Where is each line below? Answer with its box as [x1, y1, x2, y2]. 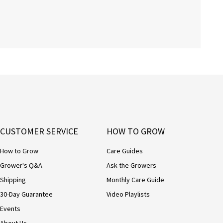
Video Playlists [107, 190, 150, 199]
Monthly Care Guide [107, 175, 164, 184]
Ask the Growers [107, 161, 156, 170]
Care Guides [107, 146, 143, 155]
